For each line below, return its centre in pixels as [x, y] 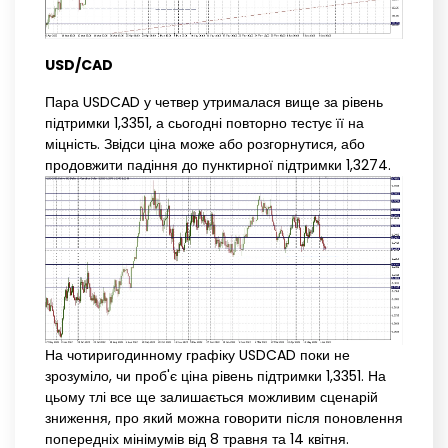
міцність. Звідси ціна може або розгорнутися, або [205, 143]
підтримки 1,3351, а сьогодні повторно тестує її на [204, 122]
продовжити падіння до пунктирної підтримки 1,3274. [218, 164]
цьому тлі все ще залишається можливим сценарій [211, 397]
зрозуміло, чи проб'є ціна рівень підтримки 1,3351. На [215, 376]
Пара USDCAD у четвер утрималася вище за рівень [214, 101]
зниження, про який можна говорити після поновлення [224, 418]
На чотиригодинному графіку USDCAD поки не [197, 355]
